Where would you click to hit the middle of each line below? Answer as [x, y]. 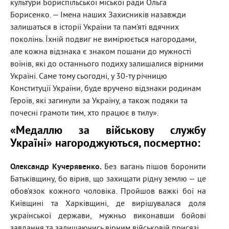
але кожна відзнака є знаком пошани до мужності [101, 52]
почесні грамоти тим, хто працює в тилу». [84, 114]
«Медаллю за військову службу [108, 131]
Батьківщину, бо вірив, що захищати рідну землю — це [108, 180]
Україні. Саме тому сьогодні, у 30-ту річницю [89, 77]
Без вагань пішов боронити [155, 167]
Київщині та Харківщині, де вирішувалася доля [108, 204]
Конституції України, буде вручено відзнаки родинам [106, 89]
